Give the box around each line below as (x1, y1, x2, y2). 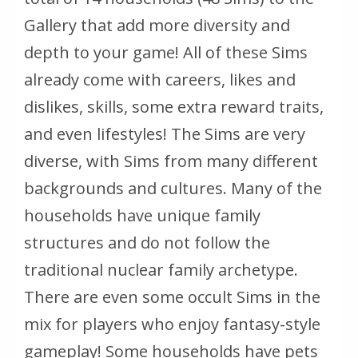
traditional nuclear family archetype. (24, 258, 298, 280)
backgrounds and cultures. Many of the (24, 177, 322, 199)
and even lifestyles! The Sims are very (24, 122, 305, 145)
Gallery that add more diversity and (24, 14, 290, 36)
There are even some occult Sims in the (24, 285, 320, 308)
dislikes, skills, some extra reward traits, (24, 95, 324, 117)
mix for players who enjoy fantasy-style (24, 312, 320, 335)
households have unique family (24, 204, 261, 226)
